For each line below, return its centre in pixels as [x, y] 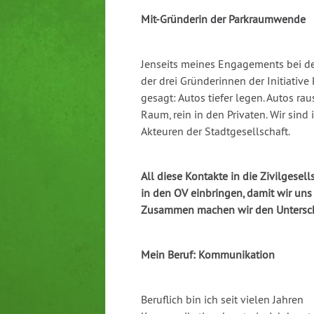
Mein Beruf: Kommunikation [208, 255]
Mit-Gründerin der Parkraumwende [223, 19]
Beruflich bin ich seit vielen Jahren [222, 300]
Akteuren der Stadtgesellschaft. [216, 131]
